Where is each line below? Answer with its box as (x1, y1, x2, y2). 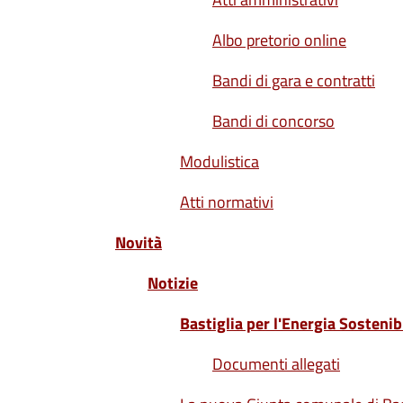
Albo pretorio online (212, 28, 346, 52)
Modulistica (180, 149, 259, 174)
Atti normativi (180, 190, 273, 214)
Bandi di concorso (212, 109, 335, 133)
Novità (115, 230, 162, 255)
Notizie (148, 271, 198, 295)
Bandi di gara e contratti (212, 68, 375, 93)
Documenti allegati (212, 352, 340, 376)
